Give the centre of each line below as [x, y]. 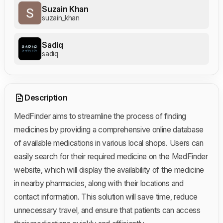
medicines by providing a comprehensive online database [109, 129]
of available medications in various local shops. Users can [109, 143]
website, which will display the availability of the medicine [109, 169]
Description [46, 98]
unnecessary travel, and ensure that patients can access [107, 210]
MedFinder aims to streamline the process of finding [100, 116]
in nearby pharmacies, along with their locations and [99, 183]
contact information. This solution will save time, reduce [106, 196]
